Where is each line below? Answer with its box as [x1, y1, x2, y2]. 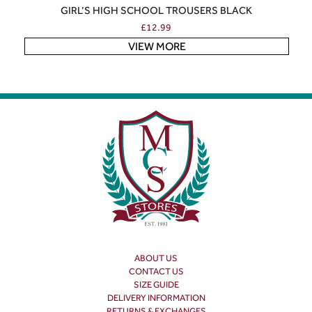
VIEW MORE [127, 39, 186, 53]
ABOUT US [134, 252, 178, 263]
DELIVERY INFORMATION [107, 292, 205, 303]
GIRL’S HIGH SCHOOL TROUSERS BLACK [60, 3, 252, 17]
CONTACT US [128, 265, 184, 276]
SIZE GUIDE [133, 279, 179, 290]
